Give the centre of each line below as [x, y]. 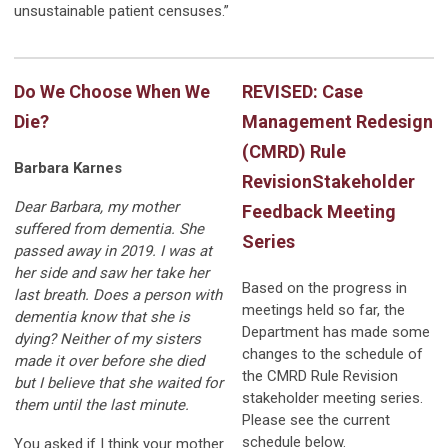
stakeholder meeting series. [332, 397]
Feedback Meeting [319, 211]
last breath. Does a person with [118, 294]
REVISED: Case [302, 91]
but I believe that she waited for [118, 382]
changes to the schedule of [332, 353]
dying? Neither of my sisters [107, 338]
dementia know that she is [102, 316]
